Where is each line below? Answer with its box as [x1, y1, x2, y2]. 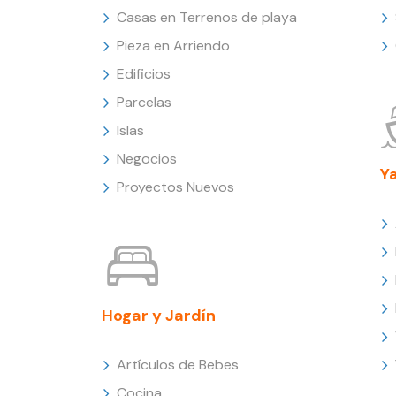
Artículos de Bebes [117, 354, 239, 374]
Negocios [117, 148, 177, 168]
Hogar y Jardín [102, 304, 216, 326]
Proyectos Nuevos [117, 177, 234, 196]
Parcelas [117, 92, 171, 111]
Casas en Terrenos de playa [117, 7, 297, 27]
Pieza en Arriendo [117, 35, 230, 55]
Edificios [117, 64, 171, 83]
